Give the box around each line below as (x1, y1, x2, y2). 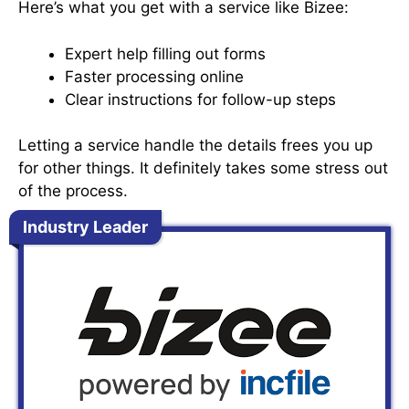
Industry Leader (23, 216, 148, 236)
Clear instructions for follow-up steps (65, 89, 336, 109)
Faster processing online (65, 67, 244, 86)
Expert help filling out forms (65, 44, 266, 63)
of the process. (18, 182, 128, 201)
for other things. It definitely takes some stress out (18, 159, 388, 178)
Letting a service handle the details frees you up (18, 136, 372, 155)
